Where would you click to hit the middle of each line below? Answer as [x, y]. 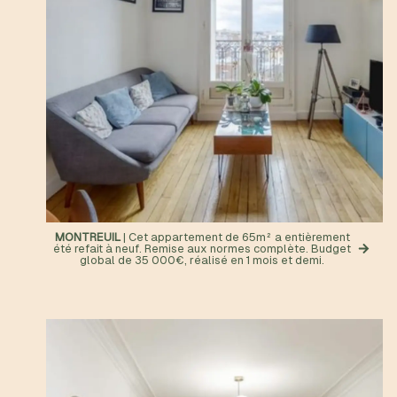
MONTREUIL [87, 237]
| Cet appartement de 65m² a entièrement [235, 237]
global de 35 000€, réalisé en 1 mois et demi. [202, 260]
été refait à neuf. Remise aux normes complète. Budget [202, 249]
